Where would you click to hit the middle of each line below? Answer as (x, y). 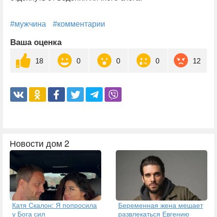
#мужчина (28, 24)
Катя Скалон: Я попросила (54, 205)
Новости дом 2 (39, 143)
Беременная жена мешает (161, 205)
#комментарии (79, 24)
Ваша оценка (36, 43)
